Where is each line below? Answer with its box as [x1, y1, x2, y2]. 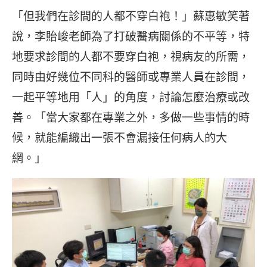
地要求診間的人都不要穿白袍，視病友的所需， [12, 48, 250, 64]
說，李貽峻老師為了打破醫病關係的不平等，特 [12, 28, 250, 44]
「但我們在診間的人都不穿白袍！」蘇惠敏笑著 [12, 8, 250, 24]
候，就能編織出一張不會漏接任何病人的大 [12, 129, 227, 145]
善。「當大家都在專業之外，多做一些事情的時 [12, 109, 250, 125]
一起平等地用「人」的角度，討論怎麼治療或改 [12, 89, 250, 105]
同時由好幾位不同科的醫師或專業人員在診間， [12, 69, 250, 85]
